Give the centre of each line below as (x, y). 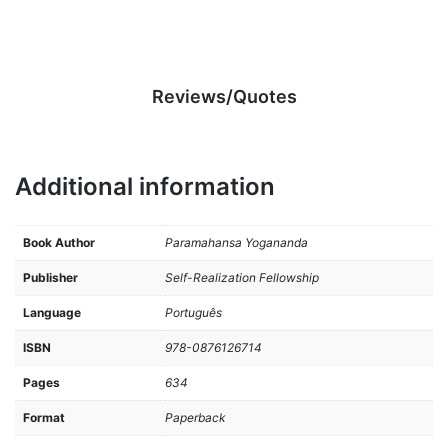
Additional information (145, 187)
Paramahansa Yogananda (236, 242)
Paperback (195, 417)
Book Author (59, 242)
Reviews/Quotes (224, 97)
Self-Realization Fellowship (242, 277)
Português (193, 312)
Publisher (50, 277)
